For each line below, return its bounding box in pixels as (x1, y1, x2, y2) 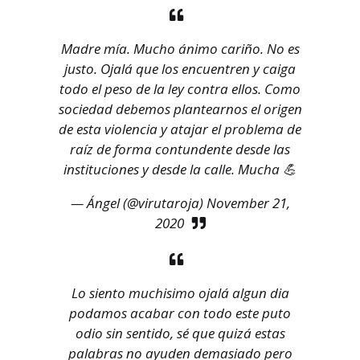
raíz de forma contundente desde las (70, 140, 290, 159)
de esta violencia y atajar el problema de (59, 120, 301, 139)
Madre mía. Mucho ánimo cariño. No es (60, 39, 300, 59)
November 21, (206, 194, 290, 213)
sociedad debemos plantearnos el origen (58, 100, 302, 119)
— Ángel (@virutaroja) (70, 194, 207, 213)
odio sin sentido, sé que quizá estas (75, 324, 285, 343)
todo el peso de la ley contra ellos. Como (59, 80, 301, 99)
